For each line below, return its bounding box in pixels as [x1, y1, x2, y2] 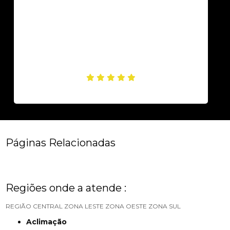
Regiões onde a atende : [6, 181, 127, 194]
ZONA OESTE [105, 202, 147, 210]
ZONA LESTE [64, 202, 104, 210]
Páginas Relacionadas [6, 136, 116, 149]
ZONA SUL [148, 202, 181, 210]
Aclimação [32, 217, 67, 226]
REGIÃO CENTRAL [6, 202, 63, 210]
